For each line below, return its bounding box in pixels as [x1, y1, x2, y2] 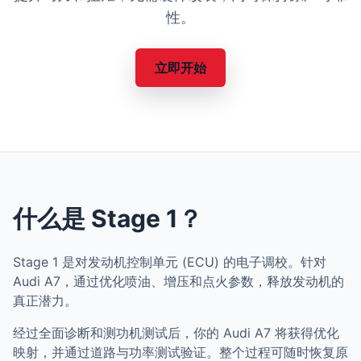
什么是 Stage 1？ [13, 204, 202, 233]
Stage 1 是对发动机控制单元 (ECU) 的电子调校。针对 [13, 254, 326, 270]
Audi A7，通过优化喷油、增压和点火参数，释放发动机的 [13, 273, 344, 289]
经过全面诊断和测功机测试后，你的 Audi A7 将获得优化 [13, 325, 339, 341]
